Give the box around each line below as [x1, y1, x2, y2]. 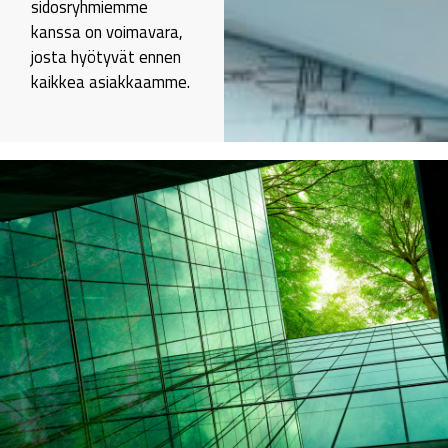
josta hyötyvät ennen [31, 44, 182, 70]
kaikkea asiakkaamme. [31, 69, 191, 95]
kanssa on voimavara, [31, 19, 184, 45]
